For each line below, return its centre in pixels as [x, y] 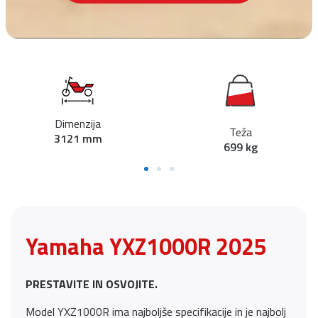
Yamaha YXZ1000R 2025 [146, 247]
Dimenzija [78, 124]
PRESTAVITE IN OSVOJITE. [92, 284]
